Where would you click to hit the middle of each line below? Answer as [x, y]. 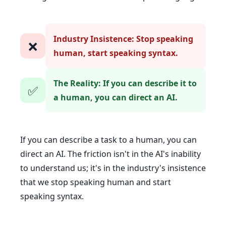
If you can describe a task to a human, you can [108, 140]
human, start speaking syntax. [116, 53]
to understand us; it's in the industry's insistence [113, 168]
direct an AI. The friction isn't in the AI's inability [110, 154]
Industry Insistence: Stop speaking [123, 39]
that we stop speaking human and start [96, 182]
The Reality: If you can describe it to [125, 83]
